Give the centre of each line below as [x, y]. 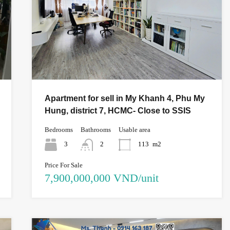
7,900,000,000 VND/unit [101, 178]
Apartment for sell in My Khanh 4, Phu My [124, 98]
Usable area [134, 129]
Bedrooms [59, 129]
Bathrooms [95, 129]
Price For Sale [63, 165]
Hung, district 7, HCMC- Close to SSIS [118, 110]
